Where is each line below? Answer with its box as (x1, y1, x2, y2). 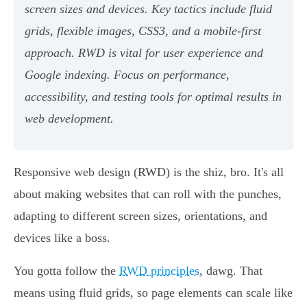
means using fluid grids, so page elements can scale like (14, 285, 293, 299)
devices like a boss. (14, 230, 110, 245)
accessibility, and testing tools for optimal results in (25, 89, 282, 103)
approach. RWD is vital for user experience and (25, 45, 263, 60)
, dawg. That (199, 263, 262, 278)
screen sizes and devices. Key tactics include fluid (25, 1, 272, 16)
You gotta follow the (14, 263, 119, 278)
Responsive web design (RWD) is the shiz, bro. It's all (14, 164, 284, 179)
